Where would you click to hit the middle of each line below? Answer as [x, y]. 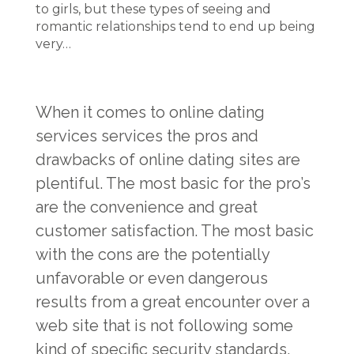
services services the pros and [147, 136]
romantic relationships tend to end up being [175, 26]
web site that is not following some [164, 326]
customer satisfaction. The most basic [175, 231]
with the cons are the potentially [153, 254]
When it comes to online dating [150, 112]
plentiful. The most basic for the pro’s [173, 183]
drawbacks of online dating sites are [168, 160]
